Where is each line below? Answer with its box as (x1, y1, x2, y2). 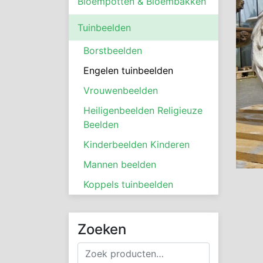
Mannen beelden (83, 158, 156, 170)
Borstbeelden (83, 44, 142, 56)
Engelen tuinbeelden (83, 64, 173, 76)
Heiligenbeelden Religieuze (83, 104, 203, 116)
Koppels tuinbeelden (83, 178, 173, 190)
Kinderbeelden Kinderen (83, 138, 190, 150)
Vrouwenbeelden (83, 84, 158, 96)
